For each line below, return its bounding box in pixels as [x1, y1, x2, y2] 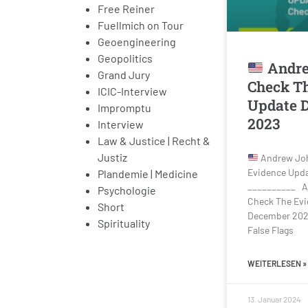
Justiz [98, 150, 127, 164]
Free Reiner [98, 1, 155, 15]
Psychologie [98, 183, 156, 197]
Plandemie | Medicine [98, 166, 198, 180]
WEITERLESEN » [247, 258, 307, 269]
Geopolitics [98, 51, 153, 65]
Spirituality [98, 216, 150, 230]
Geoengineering [98, 34, 176, 48]
